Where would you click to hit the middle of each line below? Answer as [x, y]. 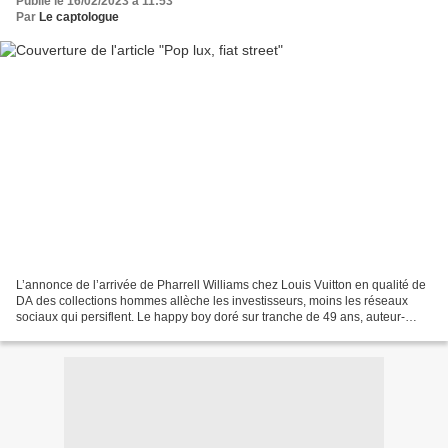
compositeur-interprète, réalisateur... [113, 332]
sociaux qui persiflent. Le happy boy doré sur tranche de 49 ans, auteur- [210, 316]
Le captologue [79, 17]
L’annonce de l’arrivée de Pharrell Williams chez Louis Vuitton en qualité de [221, 284]
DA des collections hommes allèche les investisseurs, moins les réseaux [212, 300]
